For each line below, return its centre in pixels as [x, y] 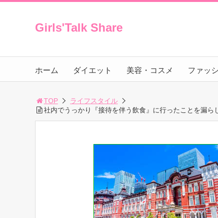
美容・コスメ [150, 70]
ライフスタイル [94, 101]
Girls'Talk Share [79, 27]
